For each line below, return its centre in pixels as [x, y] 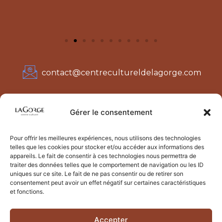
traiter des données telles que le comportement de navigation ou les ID [107, 165]
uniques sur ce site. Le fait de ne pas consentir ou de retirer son [97, 174]
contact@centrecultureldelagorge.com [121, 73]
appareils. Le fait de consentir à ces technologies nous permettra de [103, 156]
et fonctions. [27, 192]
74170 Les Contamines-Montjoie [121, 114]
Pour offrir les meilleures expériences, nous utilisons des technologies [105, 138]
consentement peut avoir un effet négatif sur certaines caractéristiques [108, 183]
